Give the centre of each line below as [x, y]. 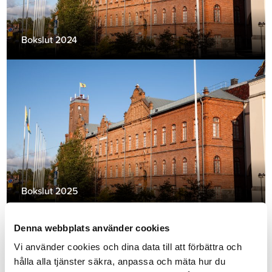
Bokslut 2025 [50, 190]
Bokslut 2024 [49, 39]
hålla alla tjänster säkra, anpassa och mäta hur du [120, 261]
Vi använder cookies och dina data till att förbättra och [128, 246]
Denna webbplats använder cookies [92, 227]
